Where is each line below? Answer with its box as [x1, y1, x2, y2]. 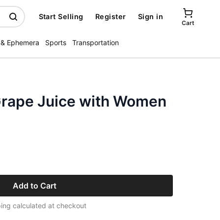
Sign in [137, 12, 163, 21]
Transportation [72, 38, 119, 47]
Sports [45, 38, 66, 47]
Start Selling [38, 12, 83, 21]
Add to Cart [12, 181, 56, 191]
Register [95, 12, 126, 21]
